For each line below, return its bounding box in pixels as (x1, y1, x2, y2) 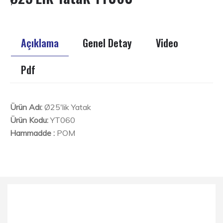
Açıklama (21, 35, 59, 50)
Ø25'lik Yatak (42, 102, 91, 112)
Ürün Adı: (10, 102, 42, 112)
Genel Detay (83, 35, 132, 50)
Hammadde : (10, 127, 55, 138)
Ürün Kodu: (10, 114, 48, 125)
